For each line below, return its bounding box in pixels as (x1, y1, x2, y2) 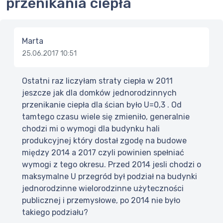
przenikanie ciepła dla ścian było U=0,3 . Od (22, 100, 182, 110)
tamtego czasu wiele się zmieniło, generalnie (22, 112, 190, 122)
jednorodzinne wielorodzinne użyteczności (22, 184, 184, 194)
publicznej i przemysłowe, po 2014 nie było (22, 196, 180, 206)
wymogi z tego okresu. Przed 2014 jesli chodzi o (22, 160, 201, 170)
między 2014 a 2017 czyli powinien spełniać (22, 148, 184, 158)
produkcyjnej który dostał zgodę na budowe (22, 136, 187, 146)
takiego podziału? (22, 208, 88, 218)
